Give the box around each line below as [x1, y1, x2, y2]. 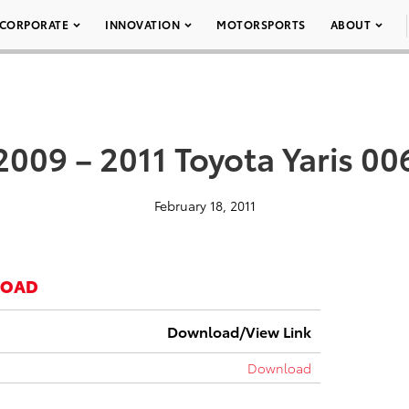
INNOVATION [105, 16, 180, 32]
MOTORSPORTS [216, 16, 306, 32]
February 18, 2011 [153, 196, 256, 215]
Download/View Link [167, 320, 311, 341]
